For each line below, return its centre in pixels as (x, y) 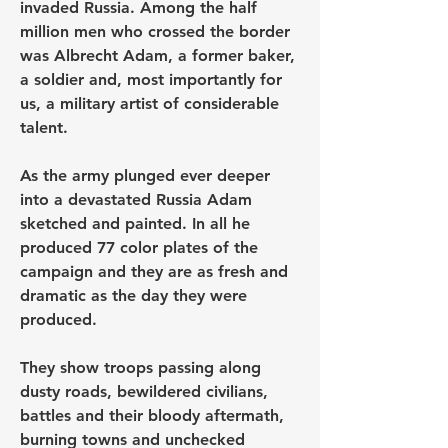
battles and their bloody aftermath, (152, 415)
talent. (44, 127)
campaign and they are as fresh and (154, 271)
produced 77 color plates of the (139, 247)
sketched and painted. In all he (135, 223)
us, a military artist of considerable (149, 103)
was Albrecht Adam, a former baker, (157, 55)
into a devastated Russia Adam (136, 199)
